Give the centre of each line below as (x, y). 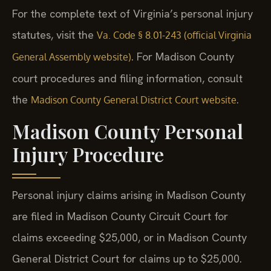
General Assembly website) (72, 57)
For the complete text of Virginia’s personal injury (132, 14)
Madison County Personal (128, 131)
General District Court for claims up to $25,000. (127, 258)
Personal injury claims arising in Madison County (129, 195)
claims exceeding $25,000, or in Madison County (129, 237)
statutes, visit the (54, 35)
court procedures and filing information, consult (127, 79)
